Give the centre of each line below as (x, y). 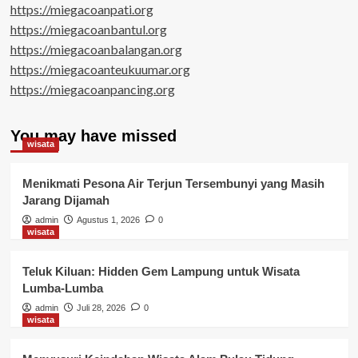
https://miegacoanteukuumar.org (100, 69)
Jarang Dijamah (66, 200)
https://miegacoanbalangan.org (96, 49)
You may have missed (93, 135)
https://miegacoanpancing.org (92, 89)
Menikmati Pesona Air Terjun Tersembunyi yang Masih (173, 183)
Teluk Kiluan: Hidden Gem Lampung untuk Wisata (161, 271)
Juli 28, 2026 (101, 307)
